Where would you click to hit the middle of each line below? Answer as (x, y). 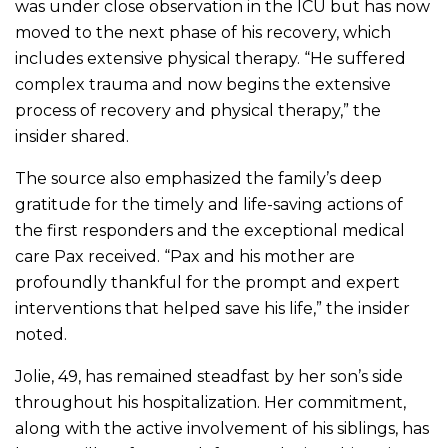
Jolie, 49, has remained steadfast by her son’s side (209, 377)
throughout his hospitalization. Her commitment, (210, 403)
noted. (41, 335)
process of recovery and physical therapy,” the (198, 111)
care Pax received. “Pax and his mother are (185, 257)
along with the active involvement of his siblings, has (222, 429)
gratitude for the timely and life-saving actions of (209, 205)
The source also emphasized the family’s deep (198, 179)
